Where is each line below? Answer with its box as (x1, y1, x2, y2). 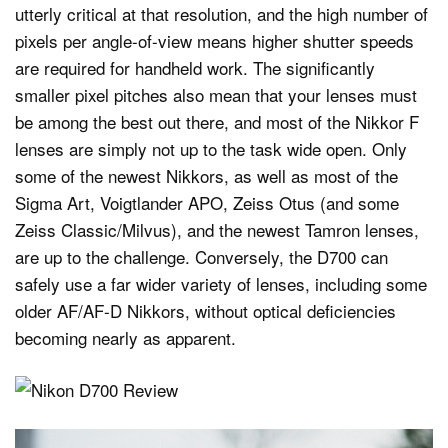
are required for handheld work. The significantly (15, 54, 375, 80)
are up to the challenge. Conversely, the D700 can (15, 243, 388, 269)
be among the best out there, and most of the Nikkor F (15, 108, 419, 134)
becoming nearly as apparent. (15, 324, 236, 350)
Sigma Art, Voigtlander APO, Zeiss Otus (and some (15, 189, 399, 215)
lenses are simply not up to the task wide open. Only (15, 135, 407, 161)
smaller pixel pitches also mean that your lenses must (15, 81, 417, 107)
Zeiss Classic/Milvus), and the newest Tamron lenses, (15, 216, 419, 242)
